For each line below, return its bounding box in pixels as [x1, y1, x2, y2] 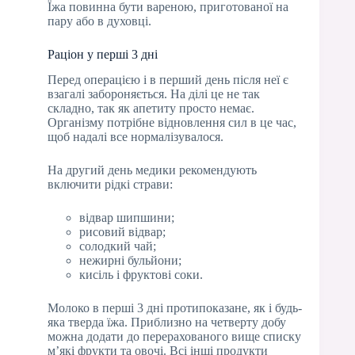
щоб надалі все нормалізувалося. [48, 130, 223, 144]
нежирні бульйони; [79, 254, 181, 268]
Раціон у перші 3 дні [48, 47, 158, 61]
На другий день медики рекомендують [48, 163, 257, 177]
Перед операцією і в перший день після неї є [48, 73, 288, 87]
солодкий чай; [79, 239, 156, 254]
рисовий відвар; [79, 225, 166, 239]
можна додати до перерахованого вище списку [48, 330, 301, 344]
